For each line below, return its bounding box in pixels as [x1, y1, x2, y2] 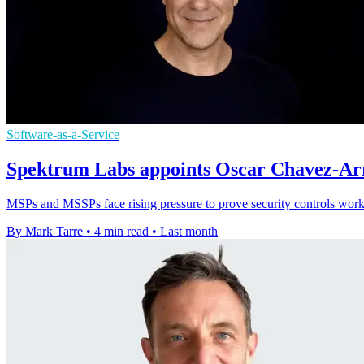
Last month [160, 223, 218, 238]
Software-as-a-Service [6, 127, 119, 141]
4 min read [94, 223, 149, 238]
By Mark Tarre [6, 223, 83, 238]
